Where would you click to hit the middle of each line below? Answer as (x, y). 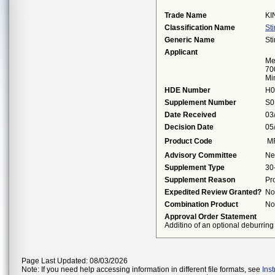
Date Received (190, 115)
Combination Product (201, 204)
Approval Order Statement (211, 217)
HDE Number (188, 90)
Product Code (188, 141)
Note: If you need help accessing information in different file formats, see (142, 269)
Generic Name (190, 40)
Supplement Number (200, 103)
